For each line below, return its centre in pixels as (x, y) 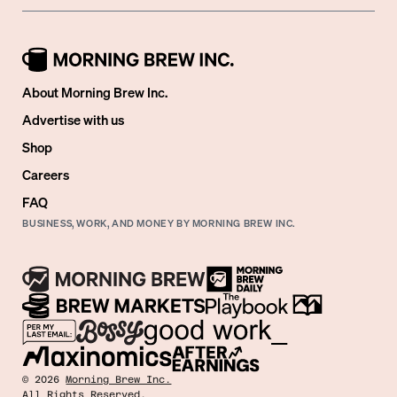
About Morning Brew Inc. (95, 92)
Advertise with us (74, 120)
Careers (46, 175)
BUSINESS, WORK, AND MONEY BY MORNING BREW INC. (159, 223)
